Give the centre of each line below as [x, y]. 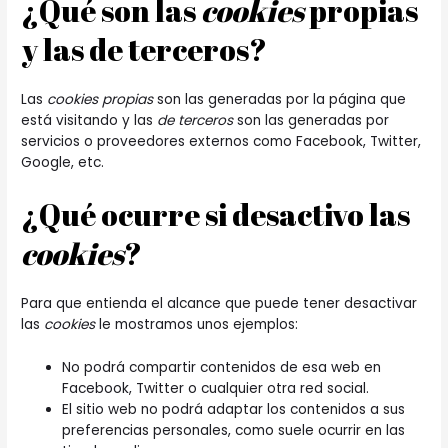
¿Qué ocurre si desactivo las [216, 215]
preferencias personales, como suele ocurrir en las [234, 430]
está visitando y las [89, 121]
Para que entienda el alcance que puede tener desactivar [219, 304]
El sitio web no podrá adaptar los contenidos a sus [234, 409]
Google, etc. [63, 163]
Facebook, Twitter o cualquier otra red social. [216, 388]
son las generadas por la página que [280, 100]
